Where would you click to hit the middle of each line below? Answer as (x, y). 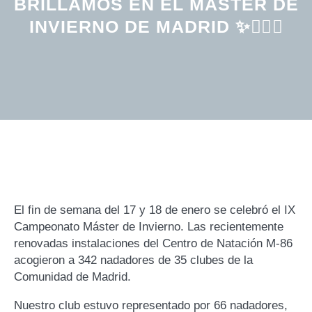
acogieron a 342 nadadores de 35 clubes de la (133, 260)
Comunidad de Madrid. (72, 276)
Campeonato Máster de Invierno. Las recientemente (149, 226)
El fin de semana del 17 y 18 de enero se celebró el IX (155, 210)
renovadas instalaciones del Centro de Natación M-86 (153, 243)
